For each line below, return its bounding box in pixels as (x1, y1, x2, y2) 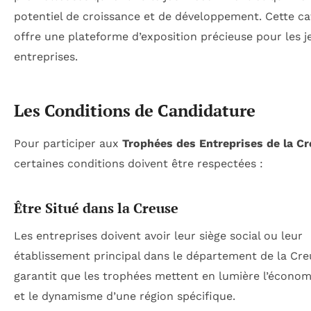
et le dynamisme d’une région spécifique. (14, 289, 235, 303)
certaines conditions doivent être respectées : (14, 157, 263, 171)
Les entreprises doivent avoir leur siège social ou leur (14, 229, 303, 243)
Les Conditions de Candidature (14, 99, 255, 122)
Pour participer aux (14, 137, 122, 151)
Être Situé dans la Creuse (14, 199, 178, 218)
